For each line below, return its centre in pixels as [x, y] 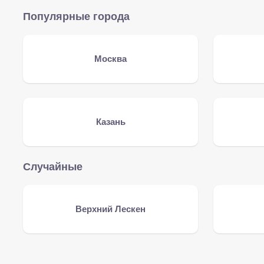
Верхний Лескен [111, 209]
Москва [111, 59]
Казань [110, 122]
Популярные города [76, 16]
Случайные [53, 167]
